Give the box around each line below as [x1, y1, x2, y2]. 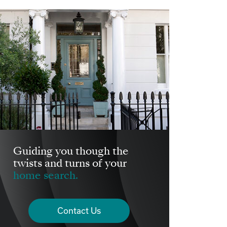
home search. [13, 171, 78, 182]
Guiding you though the [13, 147, 129, 158]
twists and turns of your [13, 159, 127, 170]
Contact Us [57, 206, 101, 216]
